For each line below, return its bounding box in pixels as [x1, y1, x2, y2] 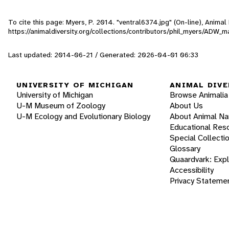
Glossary [170, 143, 200, 154]
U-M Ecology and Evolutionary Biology [16, 111, 150, 122]
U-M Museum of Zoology [16, 100, 105, 111]
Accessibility [170, 165, 214, 176]
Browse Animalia [170, 89, 228, 101]
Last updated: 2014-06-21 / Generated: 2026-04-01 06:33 [8, 50, 198, 59]
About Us [170, 100, 203, 111]
